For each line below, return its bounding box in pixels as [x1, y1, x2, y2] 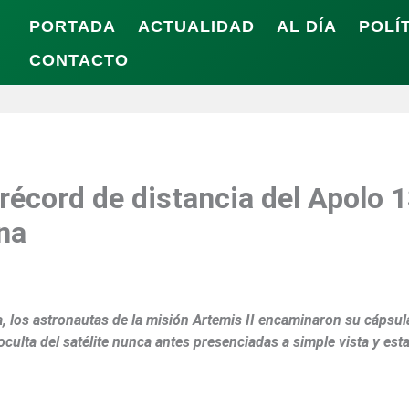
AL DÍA [277, 17, 337, 36]
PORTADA [29, 17, 116, 36]
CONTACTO [29, 51, 129, 69]
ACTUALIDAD [138, 17, 255, 36]
